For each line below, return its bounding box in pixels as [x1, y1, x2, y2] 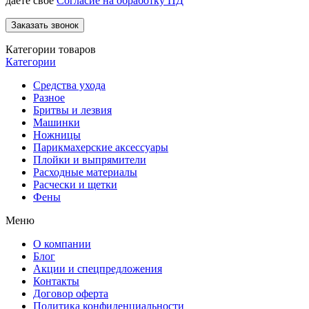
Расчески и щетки [33, 179, 117, 191]
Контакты [33, 275, 79, 288]
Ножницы [33, 129, 81, 141]
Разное [33, 92, 65, 104]
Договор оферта [33, 288, 108, 300]
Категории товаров [6, 43, 96, 56]
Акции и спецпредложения [33, 263, 162, 275]
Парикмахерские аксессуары [33, 141, 168, 154]
